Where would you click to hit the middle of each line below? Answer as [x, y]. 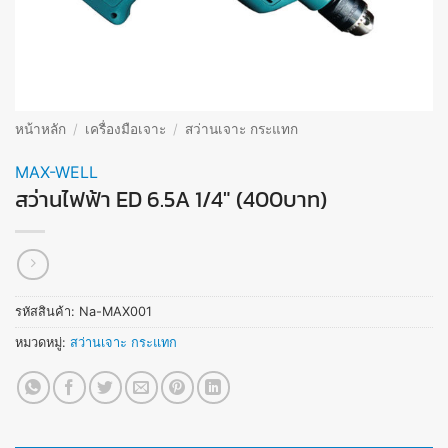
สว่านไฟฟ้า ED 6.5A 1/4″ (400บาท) [171, 198]
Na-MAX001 [115, 312]
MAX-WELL [56, 171]
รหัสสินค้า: [47, 312]
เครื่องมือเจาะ [126, 129]
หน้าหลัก [40, 129]
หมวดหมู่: [42, 343]
